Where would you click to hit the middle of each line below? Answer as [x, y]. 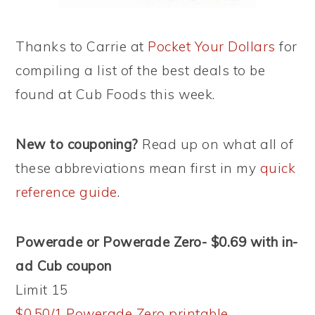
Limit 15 [42, 290]
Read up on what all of [216, 144]
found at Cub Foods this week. [115, 94]
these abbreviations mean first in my [138, 168]
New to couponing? [77, 144]
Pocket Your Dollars [212, 46]
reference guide [66, 192]
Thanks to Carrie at [82, 46]
